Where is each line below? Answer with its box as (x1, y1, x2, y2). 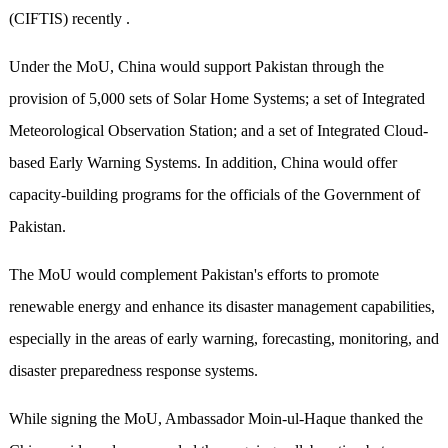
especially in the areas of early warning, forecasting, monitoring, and (8, 330, 439, 348)
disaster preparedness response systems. (8, 362, 258, 380)
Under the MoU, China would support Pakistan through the (8, 58, 384, 76)
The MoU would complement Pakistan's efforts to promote (8, 266, 379, 284)
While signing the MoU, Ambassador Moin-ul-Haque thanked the (8, 410, 423, 428)
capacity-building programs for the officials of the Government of (8, 186, 420, 204)
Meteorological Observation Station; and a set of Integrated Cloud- (8, 122, 428, 140)
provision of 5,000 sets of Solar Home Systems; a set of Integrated (8, 90, 425, 108)
